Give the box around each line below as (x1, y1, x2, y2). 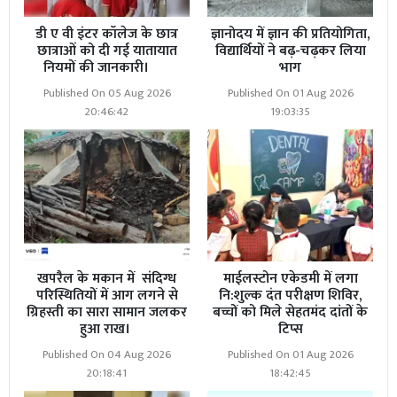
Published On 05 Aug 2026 (43, 83, 171, 103)
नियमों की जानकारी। (43, 55, 170, 80)
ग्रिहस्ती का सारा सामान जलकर (27, 300, 187, 325)
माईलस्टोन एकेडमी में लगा (222, 267, 358, 292)
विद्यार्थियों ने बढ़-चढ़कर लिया (214, 38, 366, 63)
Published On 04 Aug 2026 (43, 346, 171, 365)
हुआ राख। (80, 317, 134, 342)
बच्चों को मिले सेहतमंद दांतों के (213, 300, 368, 325)
